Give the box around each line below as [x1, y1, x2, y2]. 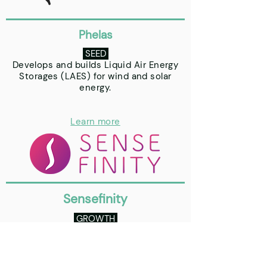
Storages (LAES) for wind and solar [19, 70, 172, 82]
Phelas [78, 27, 113, 42]
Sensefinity [63, 191, 128, 207]
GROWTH [73, 213, 115, 225]
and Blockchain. [61, 235, 130, 247]
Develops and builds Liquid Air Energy [12, 59, 179, 71]
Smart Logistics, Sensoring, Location [14, 224, 176, 236]
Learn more [70, 116, 120, 128]
